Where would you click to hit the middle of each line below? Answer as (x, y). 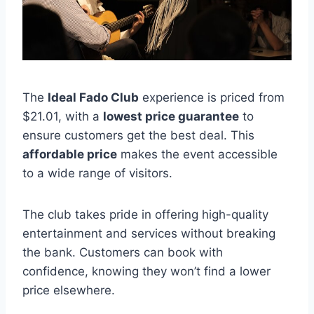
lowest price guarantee (171, 117)
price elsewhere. (69, 291)
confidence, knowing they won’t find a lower (146, 272)
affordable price (70, 155)
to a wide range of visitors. (97, 173)
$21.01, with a (63, 117)
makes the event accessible (197, 155)
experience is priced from (212, 98)
